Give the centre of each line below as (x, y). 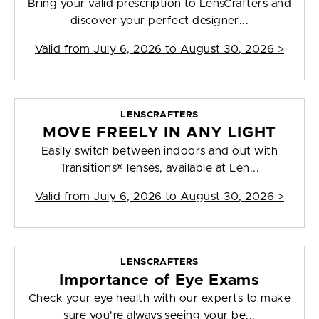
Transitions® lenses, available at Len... (159, 168)
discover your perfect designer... (159, 21)
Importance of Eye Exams (159, 281)
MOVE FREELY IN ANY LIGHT (159, 133)
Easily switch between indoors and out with (159, 151)
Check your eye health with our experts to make (159, 299)
